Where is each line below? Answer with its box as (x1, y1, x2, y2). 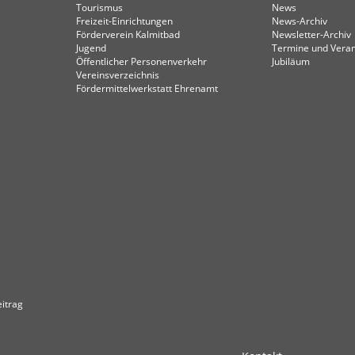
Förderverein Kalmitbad (76, 28, 181, 41)
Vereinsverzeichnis (76, 68, 160, 82)
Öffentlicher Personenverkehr (76, 55, 208, 68)
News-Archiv (271, 14, 327, 28)
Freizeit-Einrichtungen (76, 14, 174, 28)
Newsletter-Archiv (271, 28, 351, 41)
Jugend (76, 41, 107, 55)
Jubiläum (271, 55, 310, 68)
